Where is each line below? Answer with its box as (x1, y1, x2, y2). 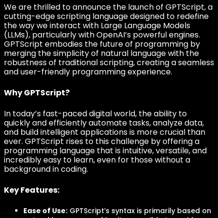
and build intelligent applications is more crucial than (4, 127, 205, 138)
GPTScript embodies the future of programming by (4, 38, 200, 50)
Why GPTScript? (4, 87, 70, 98)
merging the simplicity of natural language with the (4, 48, 199, 59)
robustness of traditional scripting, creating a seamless (4, 57, 214, 68)
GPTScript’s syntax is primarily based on (68, 206, 211, 216)
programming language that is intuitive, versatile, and (4, 145, 207, 156)
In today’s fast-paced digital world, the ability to (4, 108, 187, 119)
